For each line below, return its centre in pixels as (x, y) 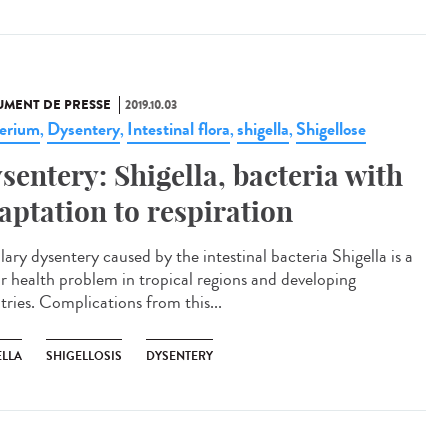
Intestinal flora (178, 129)
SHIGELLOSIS (84, 356)
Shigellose (331, 129)
